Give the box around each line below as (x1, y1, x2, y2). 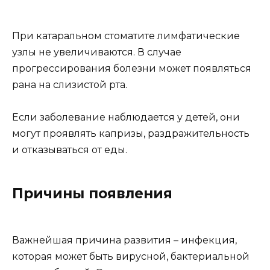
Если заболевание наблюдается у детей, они (12, 111, 240, 124)
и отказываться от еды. (12, 144, 127, 156)
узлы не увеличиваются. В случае (12, 46, 181, 58)
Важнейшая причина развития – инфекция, (12, 234, 237, 246)
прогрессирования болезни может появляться (12, 63, 251, 74)
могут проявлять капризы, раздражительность (12, 128, 250, 140)
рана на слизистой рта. (12, 79, 127, 90)
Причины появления (12, 185, 172, 202)
